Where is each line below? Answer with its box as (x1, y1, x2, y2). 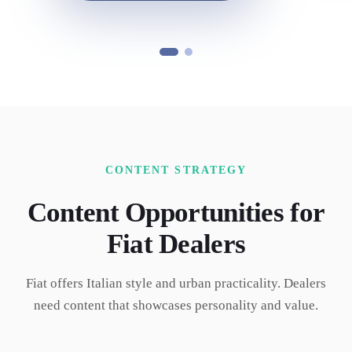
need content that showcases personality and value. (34, 298, 318, 313)
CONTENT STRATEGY (105, 164, 247, 176)
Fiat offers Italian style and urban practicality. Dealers (26, 276, 326, 291)
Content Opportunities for (27, 197, 325, 228)
